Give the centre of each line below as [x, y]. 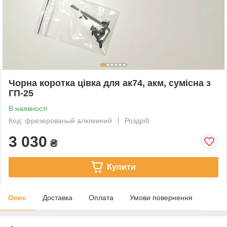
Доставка [58, 197]
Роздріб [137, 120]
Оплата [101, 197]
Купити [121, 167]
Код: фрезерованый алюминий [60, 120]
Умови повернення [161, 197]
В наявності [28, 108]
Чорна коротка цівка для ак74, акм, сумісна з [110, 83]
